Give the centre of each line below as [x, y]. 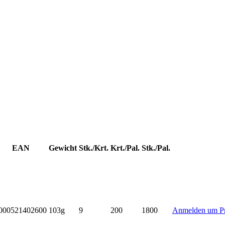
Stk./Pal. [156, 148]
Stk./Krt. [94, 148]
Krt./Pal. [125, 148]
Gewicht [63, 148]
